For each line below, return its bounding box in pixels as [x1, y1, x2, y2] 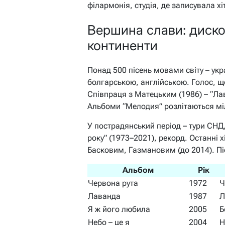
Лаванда [88, 191, 121, 201]
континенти [87, 38, 158, 54]
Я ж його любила [88, 204, 150, 214]
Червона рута [88, 178, 138, 188]
